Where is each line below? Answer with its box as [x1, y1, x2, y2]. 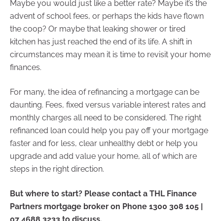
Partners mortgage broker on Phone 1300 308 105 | [10, 201, 203, 211]
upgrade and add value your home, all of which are [10, 151, 197, 161]
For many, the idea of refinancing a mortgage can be [10, 87, 199, 97]
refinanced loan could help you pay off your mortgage [10, 125, 208, 135]
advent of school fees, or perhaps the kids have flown [10, 11, 204, 21]
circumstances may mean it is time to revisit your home [10, 49, 211, 59]
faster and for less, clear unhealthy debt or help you [10, 138, 198, 148]
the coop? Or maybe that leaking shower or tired [10, 24, 185, 34]
